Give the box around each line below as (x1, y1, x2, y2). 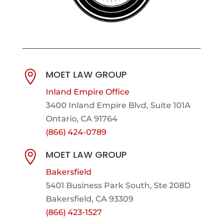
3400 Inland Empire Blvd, (45, 100, 150, 110)
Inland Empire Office (45, 87, 129, 97)
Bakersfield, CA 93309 (45, 194, 133, 204)
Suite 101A (150, 100, 191, 110)
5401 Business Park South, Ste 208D (45, 180, 191, 190)
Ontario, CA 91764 (45, 113, 117, 123)
